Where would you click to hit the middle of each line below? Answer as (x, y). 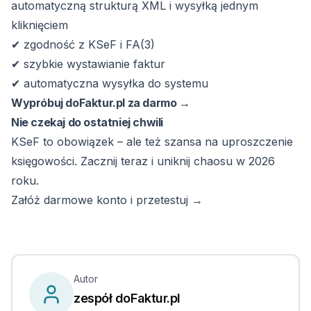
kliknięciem (40, 25)
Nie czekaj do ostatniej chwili (87, 122)
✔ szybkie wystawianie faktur (88, 64)
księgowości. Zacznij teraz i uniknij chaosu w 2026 (143, 161)
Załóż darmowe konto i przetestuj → (107, 200)
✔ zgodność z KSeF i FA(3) (83, 44)
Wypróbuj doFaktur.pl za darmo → (101, 103)
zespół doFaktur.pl (127, 298)
